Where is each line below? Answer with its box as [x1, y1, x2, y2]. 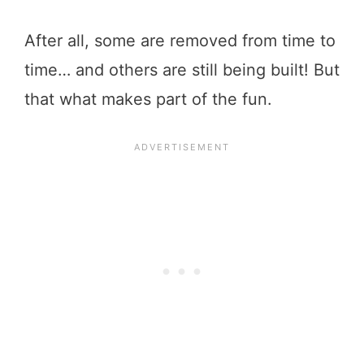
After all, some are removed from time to [24, 30, 336, 50]
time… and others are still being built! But [24, 59, 340, 80]
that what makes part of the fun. [24, 89, 272, 109]
